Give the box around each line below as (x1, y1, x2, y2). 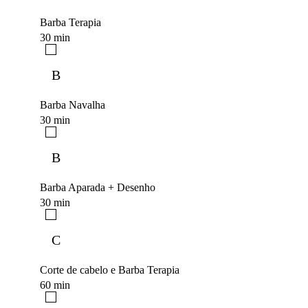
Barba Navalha (40, 99, 105, 111)
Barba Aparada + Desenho (40, 181, 155, 194)
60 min (40, 279, 70, 291)
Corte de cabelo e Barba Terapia (40, 264, 179, 276)
